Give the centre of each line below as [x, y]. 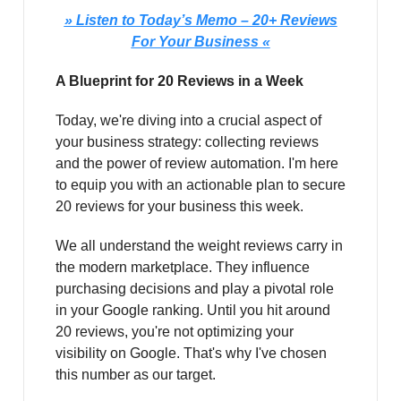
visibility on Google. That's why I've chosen [191, 354]
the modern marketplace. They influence [183, 268]
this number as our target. [136, 375]
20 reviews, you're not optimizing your [175, 332]
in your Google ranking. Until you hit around [193, 311]
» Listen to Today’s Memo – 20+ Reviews [200, 21]
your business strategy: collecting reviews [187, 142]
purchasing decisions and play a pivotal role [195, 289]
